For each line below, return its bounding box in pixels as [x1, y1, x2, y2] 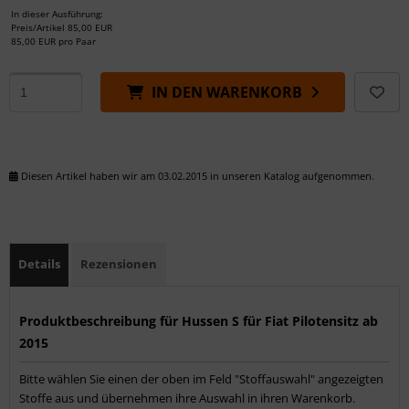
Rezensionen [80, 255, 157, 272]
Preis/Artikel [11, 20, 65, 34]
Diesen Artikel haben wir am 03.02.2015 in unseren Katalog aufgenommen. [18, 168, 374, 183]
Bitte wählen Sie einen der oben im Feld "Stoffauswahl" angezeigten [19, 370, 383, 387]
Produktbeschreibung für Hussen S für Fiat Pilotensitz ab [19, 311, 378, 330]
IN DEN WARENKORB [151, 81, 302, 102]
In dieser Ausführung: [11, 6, 103, 20]
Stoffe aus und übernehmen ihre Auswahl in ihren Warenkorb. [19, 389, 355, 406]
